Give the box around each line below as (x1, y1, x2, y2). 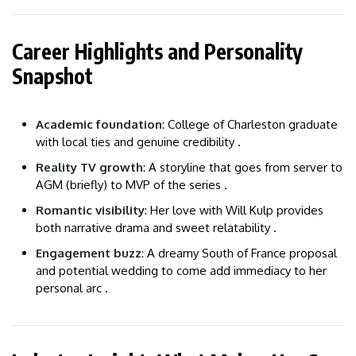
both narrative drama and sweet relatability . (36, 220, 277, 236)
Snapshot (12, 63, 93, 90)
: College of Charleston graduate (162, 117, 338, 133)
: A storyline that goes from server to (143, 160, 342, 176)
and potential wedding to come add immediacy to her (36, 263, 327, 279)
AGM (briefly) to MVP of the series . (36, 177, 227, 193)
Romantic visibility (36, 203, 145, 219)
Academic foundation (36, 117, 162, 133)
